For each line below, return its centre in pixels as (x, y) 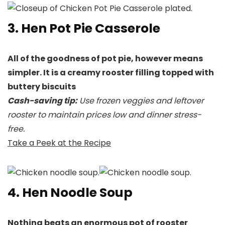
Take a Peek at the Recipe (59, 143)
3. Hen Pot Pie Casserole (84, 29)
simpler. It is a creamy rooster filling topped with (111, 73)
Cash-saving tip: (42, 101)
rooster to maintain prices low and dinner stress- (104, 115)
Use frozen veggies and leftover (141, 101)
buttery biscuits (42, 87)
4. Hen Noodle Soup (70, 193)
